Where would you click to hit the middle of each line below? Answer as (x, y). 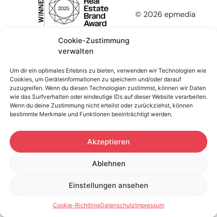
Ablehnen (108, 163)
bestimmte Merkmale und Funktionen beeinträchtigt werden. (91, 114)
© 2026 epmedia (165, 14)
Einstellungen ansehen (108, 185)
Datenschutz (118, 205)
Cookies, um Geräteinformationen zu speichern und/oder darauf (95, 79)
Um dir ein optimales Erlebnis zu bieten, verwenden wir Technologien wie (108, 70)
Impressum (150, 205)
